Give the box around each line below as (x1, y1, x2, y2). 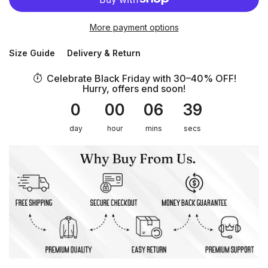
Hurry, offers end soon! (83, 83, 185, 95)
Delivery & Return (67, 48, 141, 59)
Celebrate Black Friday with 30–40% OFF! (47, 72, 236, 85)
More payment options (89, 22, 179, 33)
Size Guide (9, 48, 55, 59)
